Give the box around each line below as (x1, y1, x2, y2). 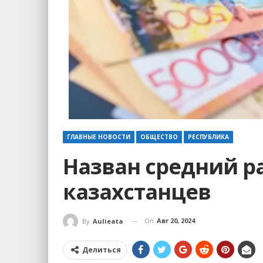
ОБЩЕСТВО (140, 133, 178, 141)
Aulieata (93, 217, 123, 226)
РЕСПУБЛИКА (188, 133, 229, 141)
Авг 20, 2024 (157, 216, 195, 225)
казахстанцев (63, 177, 211, 207)
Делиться (82, 245, 121, 255)
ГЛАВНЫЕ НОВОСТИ (67, 133, 130, 141)
